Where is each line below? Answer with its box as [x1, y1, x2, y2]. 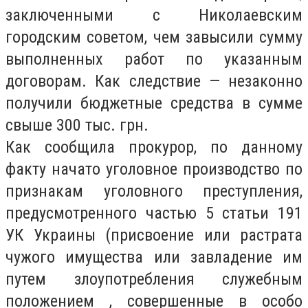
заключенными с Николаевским [5, 5, 302, 25]
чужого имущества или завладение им [5, 247, 302, 267]
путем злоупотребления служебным [5, 269, 302, 289]
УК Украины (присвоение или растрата [5, 225, 302, 245]
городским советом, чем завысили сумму [5, 27, 302, 47]
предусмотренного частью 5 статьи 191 [5, 203, 302, 223]
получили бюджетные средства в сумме [5, 93, 302, 113]
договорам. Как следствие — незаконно [5, 71, 302, 91]
